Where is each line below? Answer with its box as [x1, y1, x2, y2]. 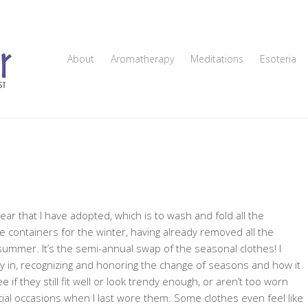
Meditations [190, 52, 243, 65]
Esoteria [259, 52, 296, 65]
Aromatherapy [110, 52, 174, 65]
